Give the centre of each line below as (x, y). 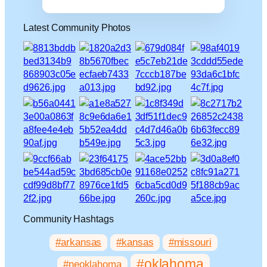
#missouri (190, 243)
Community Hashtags (69, 218)
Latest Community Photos (77, 27)
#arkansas (79, 243)
